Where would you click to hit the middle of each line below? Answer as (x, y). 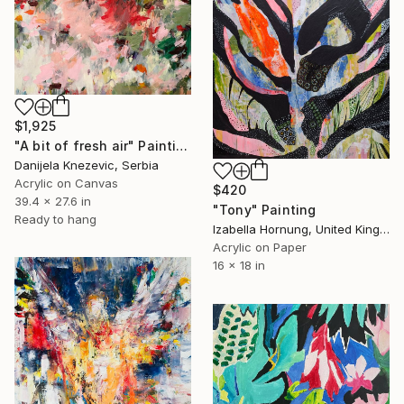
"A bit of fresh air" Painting (182, 145)
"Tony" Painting (265, 209)
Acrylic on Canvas (66, 183)
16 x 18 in (239, 265)
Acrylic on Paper (260, 247)
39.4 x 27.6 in (53, 201)
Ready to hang (55, 219)
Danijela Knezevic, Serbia (87, 165)
